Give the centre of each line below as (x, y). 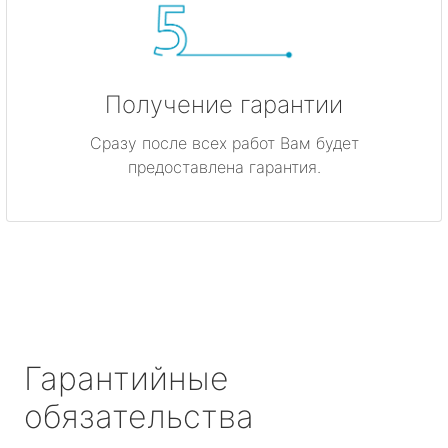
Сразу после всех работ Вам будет (224, 142)
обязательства (139, 416)
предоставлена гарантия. (224, 166)
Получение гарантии (224, 104)
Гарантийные (126, 378)
